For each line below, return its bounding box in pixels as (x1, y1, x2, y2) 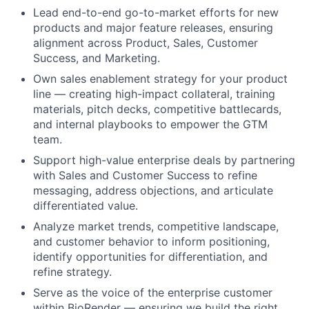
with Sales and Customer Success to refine (33, 168, 257, 183)
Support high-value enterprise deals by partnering (33, 153, 295, 168)
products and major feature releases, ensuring (33, 21, 273, 35)
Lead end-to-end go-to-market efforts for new (33, 6, 279, 20)
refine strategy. (33, 265, 112, 279)
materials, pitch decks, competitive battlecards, (33, 102, 281, 117)
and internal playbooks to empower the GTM (33, 117, 268, 132)
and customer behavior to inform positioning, (33, 235, 270, 249)
